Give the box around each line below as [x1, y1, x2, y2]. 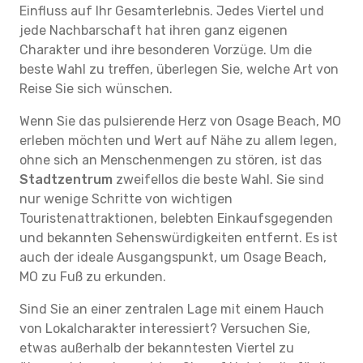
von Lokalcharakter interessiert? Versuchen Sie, [19, 321, 310, 336]
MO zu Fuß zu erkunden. [19, 269, 166, 284]
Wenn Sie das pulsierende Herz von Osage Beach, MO [19, 113, 341, 129]
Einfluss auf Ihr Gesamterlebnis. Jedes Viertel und [19, 3, 324, 19]
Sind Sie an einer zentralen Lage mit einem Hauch [19, 301, 324, 317]
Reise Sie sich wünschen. [19, 81, 173, 96]
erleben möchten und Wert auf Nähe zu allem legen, [19, 133, 337, 148]
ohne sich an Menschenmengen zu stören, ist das [19, 152, 322, 168]
